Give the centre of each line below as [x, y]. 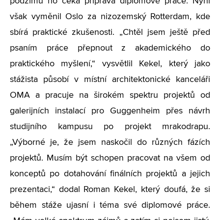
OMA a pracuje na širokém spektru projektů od [110, 95]
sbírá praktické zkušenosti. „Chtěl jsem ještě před [110, 32]
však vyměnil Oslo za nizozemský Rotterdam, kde [110, 17]
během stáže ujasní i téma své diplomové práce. [110, 205]
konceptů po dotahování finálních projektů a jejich [110, 174]
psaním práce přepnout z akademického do [110, 48]
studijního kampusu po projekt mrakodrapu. [110, 127]
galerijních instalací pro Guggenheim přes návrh [110, 111]
